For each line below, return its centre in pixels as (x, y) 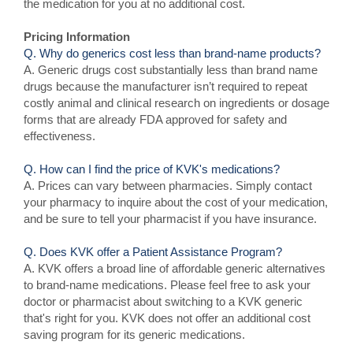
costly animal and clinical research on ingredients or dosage (176, 103)
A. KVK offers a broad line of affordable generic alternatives (175, 268)
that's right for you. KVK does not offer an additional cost (167, 318)
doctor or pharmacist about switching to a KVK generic (163, 301)
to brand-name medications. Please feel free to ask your (167, 285)
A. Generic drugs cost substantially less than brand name (171, 70)
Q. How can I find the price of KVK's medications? (152, 169)
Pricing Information (77, 37)
